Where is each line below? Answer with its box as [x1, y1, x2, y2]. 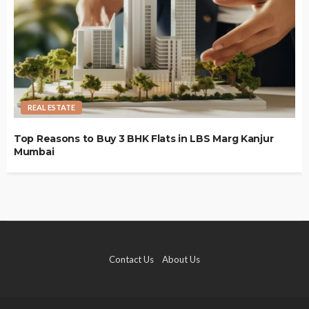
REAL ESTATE [28, 103, 75, 112]
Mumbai [14, 146, 54, 159]
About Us [162, 254, 200, 266]
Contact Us [109, 254, 154, 266]
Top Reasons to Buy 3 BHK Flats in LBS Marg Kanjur [14, 132, 274, 146]
